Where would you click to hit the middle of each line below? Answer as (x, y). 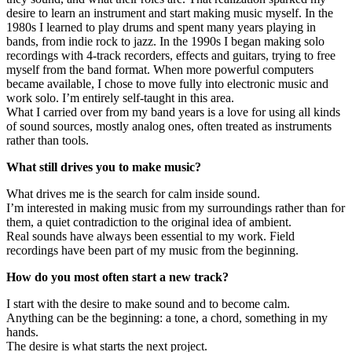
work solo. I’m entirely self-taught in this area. (120, 98)
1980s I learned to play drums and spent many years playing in (161, 27)
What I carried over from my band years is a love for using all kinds (173, 112)
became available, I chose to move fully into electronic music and (167, 84)
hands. (22, 332)
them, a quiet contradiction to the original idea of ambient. (149, 222)
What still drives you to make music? (104, 167)
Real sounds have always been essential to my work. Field (150, 236)
